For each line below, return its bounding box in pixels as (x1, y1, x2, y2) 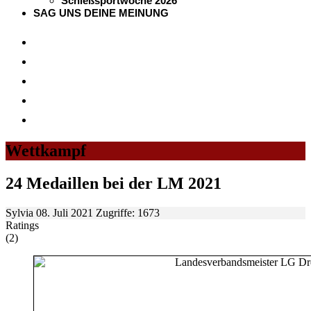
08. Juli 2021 (36, 206, 96, 219)
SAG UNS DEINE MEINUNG (33, 7, 169, 19)
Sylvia (6, 206, 33, 219)
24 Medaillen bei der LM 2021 (6, 174, 221, 192)
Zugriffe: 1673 (96, 206, 160, 219)
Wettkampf (6, 141, 86, 160)
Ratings (6, 219, 39, 231)
